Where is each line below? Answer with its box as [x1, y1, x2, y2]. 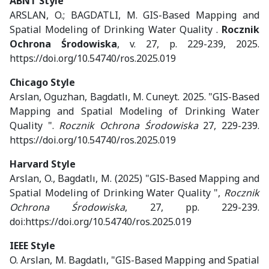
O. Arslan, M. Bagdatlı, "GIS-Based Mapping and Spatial [10, 253, 259, 267]
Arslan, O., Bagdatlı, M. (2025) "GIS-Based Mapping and [10, 172, 259, 186]
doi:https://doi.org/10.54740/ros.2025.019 [10, 215, 192, 229]
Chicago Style [10, 76, 75, 89]
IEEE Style [10, 239, 55, 253]
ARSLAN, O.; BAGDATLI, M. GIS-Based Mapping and [10, 8, 259, 22]
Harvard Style [10, 157, 76, 171]
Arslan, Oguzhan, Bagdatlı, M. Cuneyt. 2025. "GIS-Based [10, 90, 259, 104]
